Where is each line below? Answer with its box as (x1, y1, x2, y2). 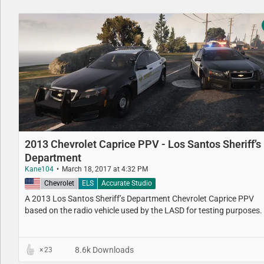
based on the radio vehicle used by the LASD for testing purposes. (25, 205, 262, 215)
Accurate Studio (101, 179, 152, 187)
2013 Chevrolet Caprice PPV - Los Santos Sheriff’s (25, 138, 261, 150)
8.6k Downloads (73, 245, 134, 255)
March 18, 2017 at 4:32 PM (62, 165, 148, 173)
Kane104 (25, 165, 54, 173)
